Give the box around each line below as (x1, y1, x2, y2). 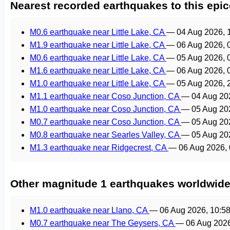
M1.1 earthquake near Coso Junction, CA (30, 92, 181, 101)
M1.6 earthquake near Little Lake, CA (30, 66, 166, 75)
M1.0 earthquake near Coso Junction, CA (30, 105, 181, 113)
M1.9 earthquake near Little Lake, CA (30, 41, 166, 49)
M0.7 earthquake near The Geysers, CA (30, 219, 176, 227)
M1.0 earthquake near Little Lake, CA (30, 79, 166, 88)
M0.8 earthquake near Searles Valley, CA (30, 130, 181, 139)
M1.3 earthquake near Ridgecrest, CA (30, 143, 168, 152)
